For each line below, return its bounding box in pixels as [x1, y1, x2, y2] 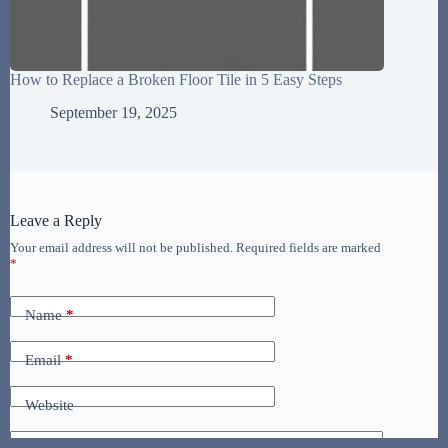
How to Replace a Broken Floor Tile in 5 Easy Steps [10, 70, 342, 88]
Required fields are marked [236, 239, 381, 255]
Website [25, 397, 74, 414]
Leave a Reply [10, 211, 102, 229]
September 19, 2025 [50, 103, 177, 121]
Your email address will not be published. [10, 239, 233, 255]
